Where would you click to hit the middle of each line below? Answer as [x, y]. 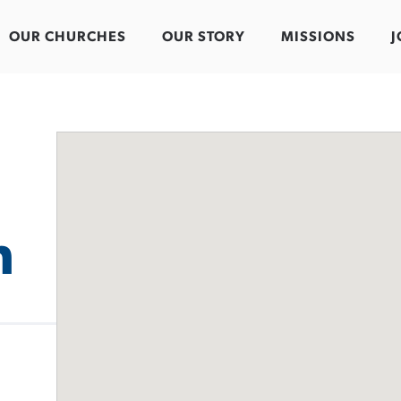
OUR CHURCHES [68, 37]
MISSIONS [318, 37]
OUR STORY [204, 37]
